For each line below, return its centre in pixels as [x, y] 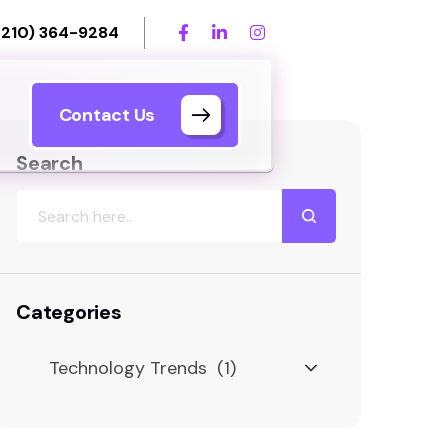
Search [49, 163]
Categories [69, 312]
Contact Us [106, 114]
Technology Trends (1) [142, 367]
